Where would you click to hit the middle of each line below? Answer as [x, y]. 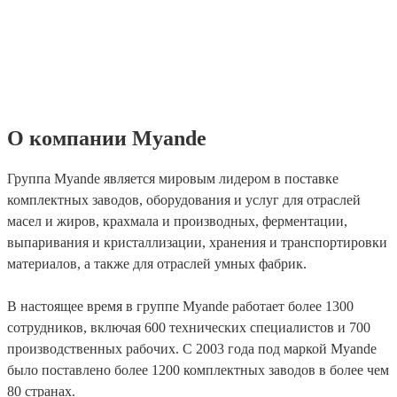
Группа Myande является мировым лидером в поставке [173, 179]
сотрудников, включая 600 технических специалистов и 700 [189, 328]
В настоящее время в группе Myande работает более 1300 [180, 307]
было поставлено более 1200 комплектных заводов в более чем [198, 370]
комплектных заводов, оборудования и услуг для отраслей [184, 200]
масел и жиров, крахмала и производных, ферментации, [177, 222]
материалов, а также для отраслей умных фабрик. [157, 264]
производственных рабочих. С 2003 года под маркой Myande [192, 349]
